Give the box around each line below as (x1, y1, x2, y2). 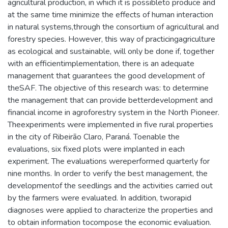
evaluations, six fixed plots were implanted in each (8, 144, 185, 155)
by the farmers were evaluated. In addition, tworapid (8, 192, 191, 204)
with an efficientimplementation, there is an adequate (8, 58, 194, 70)
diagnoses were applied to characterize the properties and (8, 205, 213, 216)
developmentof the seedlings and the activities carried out (8, 180, 213, 192)
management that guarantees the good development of (8, 70, 205, 82)
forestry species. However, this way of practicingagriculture (8, 34, 215, 45)
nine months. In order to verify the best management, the (8, 168, 208, 180)
